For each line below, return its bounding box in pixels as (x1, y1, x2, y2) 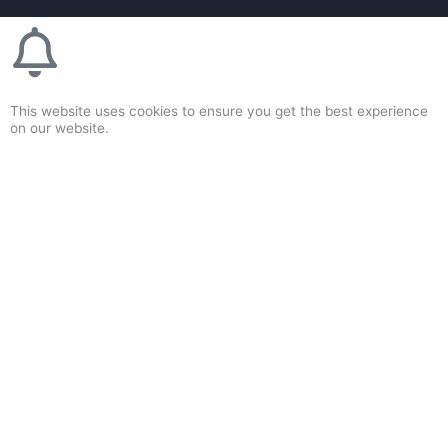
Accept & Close (165, 170, 283, 191)
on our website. (10, 120, 109, 137)
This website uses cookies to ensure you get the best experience (10, 103, 428, 120)
